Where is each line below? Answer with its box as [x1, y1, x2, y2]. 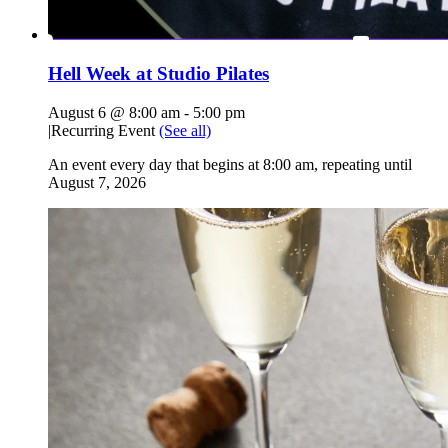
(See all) [159, 121, 211, 139]
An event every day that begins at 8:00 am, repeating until [48, 155, 412, 173]
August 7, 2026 [48, 173, 146, 191]
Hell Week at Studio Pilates [48, 63, 269, 85]
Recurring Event [51, 121, 159, 139]
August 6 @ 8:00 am [48, 103, 180, 121]
